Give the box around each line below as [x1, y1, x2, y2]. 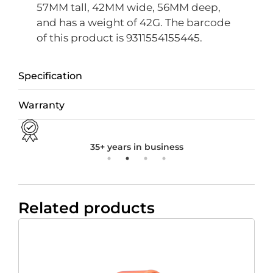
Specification [18, 69, 82, 82]
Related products [18, 198, 155, 217]
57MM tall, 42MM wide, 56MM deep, [37, 1, 221, 14]
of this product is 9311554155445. [37, 32, 202, 44]
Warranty [18, 99, 65, 111]
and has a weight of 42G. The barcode [37, 16, 230, 29]
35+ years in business [90, 141, 183, 152]
